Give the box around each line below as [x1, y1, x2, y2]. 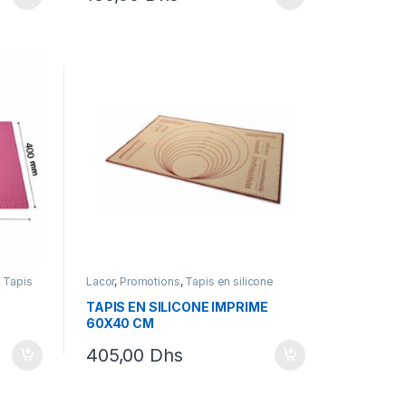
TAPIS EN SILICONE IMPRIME [85, 298, 268, 314]
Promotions [120, 275, 180, 289]
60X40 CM [85, 314, 154, 331]
